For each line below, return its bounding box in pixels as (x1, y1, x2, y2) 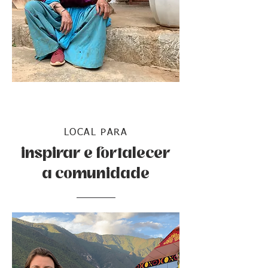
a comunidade (42, 166, 150, 181)
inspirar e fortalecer (21, 145, 170, 161)
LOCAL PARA (63, 128, 128, 138)
